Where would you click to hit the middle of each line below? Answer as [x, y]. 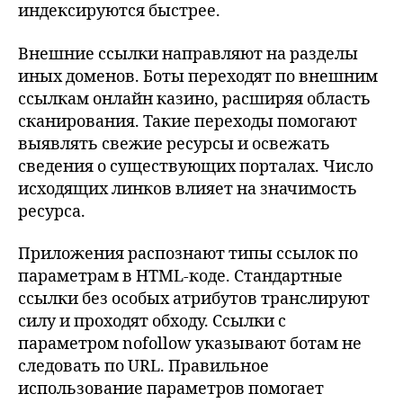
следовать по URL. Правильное [143, 367]
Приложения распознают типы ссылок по [188, 254]
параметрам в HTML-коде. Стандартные [180, 277]
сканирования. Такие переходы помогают [188, 121]
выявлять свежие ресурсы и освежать [174, 144]
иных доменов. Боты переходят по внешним [198, 76]
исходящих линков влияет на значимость [188, 189]
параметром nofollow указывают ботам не [190, 344]
